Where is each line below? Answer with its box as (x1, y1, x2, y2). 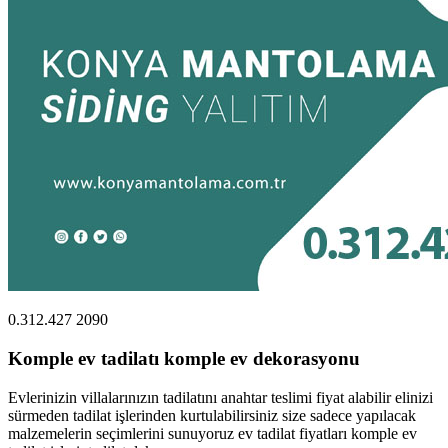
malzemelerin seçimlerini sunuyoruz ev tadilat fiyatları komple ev (8, 424, 417, 442)
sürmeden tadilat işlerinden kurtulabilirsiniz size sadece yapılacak (8, 406, 416, 424)
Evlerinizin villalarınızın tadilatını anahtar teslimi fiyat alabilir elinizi (8, 388, 433, 406)
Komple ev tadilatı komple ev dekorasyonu (8, 347, 360, 369)
